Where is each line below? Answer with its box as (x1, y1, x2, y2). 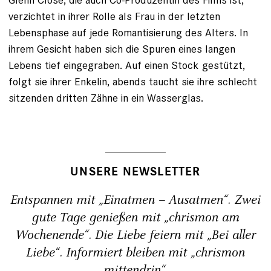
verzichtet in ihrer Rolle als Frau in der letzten (8, 8, 220, 23)
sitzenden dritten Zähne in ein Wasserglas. (8, 90, 203, 105)
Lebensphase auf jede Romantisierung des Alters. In (8, 25, 248, 39)
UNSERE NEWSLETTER (70, 164, 201, 179)
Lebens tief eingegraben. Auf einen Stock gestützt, (8, 57, 245, 72)
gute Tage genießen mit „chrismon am (31, 209, 240, 226)
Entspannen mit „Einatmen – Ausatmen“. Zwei (10, 191, 261, 209)
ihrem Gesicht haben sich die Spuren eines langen (8, 41, 235, 56)
